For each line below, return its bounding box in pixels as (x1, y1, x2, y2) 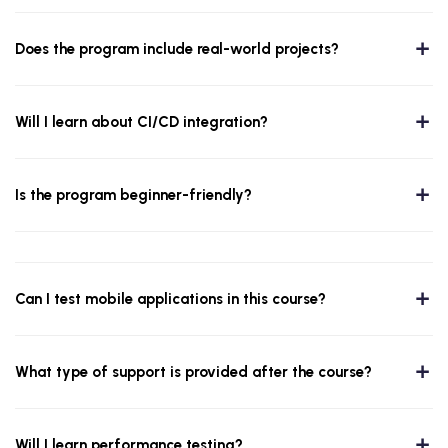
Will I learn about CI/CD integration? (15, 113, 268, 132)
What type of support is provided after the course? (15, 363, 372, 382)
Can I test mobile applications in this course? (15, 290, 326, 309)
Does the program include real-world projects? (15, 40, 339, 59)
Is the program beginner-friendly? (15, 186, 252, 205)
